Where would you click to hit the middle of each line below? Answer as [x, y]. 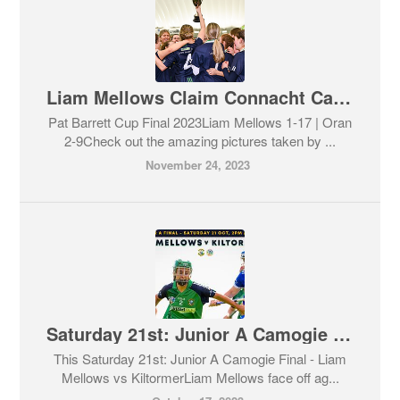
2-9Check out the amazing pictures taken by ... [200, 141]
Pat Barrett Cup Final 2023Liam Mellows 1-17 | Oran [200, 122]
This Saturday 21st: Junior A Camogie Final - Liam [200, 359]
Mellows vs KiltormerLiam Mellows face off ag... [200, 378]
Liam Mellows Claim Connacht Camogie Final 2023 [342, 97]
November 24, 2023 [198, 165]
